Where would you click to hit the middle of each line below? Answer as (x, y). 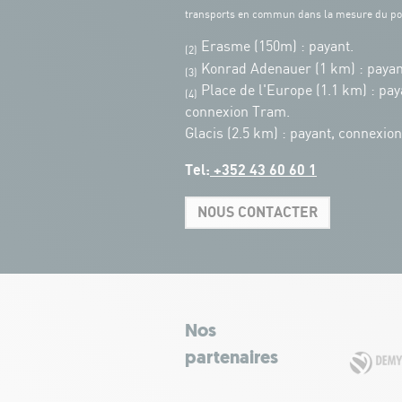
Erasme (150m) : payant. (275, 47)
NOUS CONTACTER (258, 212)
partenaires (232, 358)
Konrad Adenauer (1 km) (276, 69)
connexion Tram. (237, 112)
